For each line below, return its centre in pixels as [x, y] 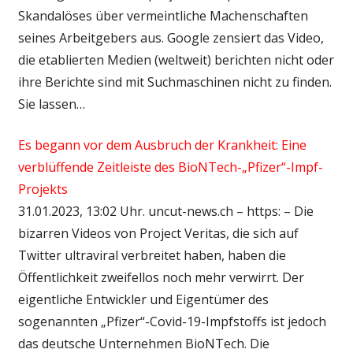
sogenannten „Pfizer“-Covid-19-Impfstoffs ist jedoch [172, 321]
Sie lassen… [51, 104]
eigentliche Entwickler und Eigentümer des [143, 299]
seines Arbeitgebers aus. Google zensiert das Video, [171, 37]
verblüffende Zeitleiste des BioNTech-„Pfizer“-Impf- [170, 167]
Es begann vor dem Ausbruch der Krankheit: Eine [162, 145]
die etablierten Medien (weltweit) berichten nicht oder [176, 59]
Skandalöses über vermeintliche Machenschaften [163, 15]
